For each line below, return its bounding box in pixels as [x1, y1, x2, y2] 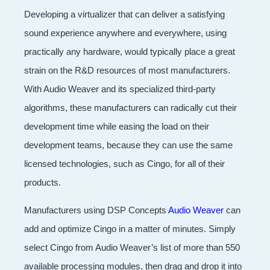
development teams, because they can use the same [24, 139, 233, 150]
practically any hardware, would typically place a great [24, 46, 235, 57]
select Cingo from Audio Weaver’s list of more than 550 [24, 242, 240, 253]
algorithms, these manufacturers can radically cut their [24, 102, 237, 113]
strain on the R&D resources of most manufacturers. [24, 64, 230, 75]
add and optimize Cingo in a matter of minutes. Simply [24, 223, 236, 234]
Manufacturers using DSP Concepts [24, 204, 168, 215]
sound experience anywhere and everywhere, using [24, 27, 227, 38]
